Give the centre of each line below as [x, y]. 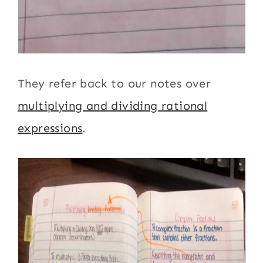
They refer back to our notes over [114, 83]
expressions [50, 128]
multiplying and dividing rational [113, 106]
